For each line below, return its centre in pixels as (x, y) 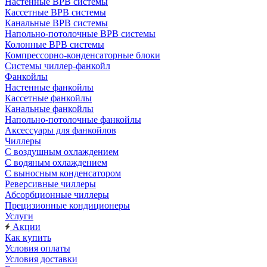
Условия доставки (41, 259)
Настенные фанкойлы (49, 87)
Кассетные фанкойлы (48, 98)
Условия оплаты (38, 248)
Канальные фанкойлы (49, 109)
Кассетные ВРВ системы (55, 12)
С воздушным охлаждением (62, 152)
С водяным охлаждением (56, 162)
